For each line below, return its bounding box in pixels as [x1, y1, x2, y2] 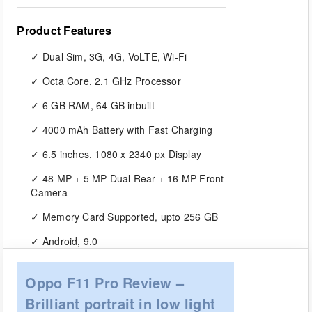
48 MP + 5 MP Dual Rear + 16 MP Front [39, 171, 224, 185]
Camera [31, 185, 68, 199]
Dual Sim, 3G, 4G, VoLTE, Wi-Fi [39, 49, 187, 63]
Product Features [17, 22, 112, 38]
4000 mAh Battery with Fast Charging [39, 122, 213, 136]
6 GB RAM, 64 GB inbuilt [39, 97, 155, 112]
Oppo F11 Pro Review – [25, 272, 184, 292]
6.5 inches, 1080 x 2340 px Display [39, 146, 202, 161]
